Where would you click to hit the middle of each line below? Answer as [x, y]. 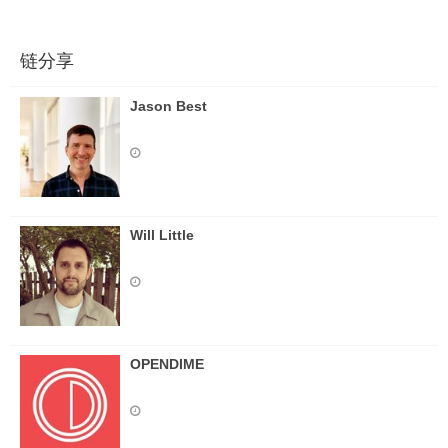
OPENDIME [167, 364]
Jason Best [168, 106]
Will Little [162, 235]
